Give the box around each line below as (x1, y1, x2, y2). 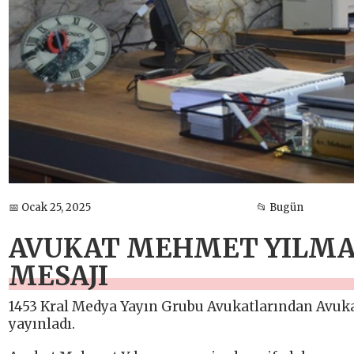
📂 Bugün (256, 200, 303, 214)
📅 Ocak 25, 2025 (9, 200, 91, 214)
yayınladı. (9, 315, 75, 333)
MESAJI (9, 260, 108, 293)
